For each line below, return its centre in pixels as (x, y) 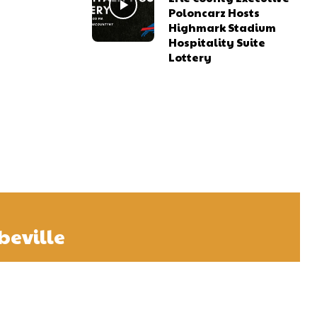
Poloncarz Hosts (214, 12)
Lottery (190, 57)
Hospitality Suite (217, 42)
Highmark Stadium (223, 27)
